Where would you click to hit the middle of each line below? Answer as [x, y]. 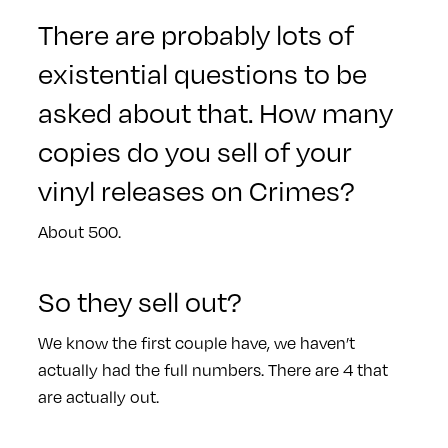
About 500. [79, 231]
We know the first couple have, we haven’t [196, 342]
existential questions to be [202, 72]
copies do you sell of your [194, 150]
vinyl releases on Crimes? [196, 189]
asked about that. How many [215, 111]
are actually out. [99, 396]
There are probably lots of [195, 33]
